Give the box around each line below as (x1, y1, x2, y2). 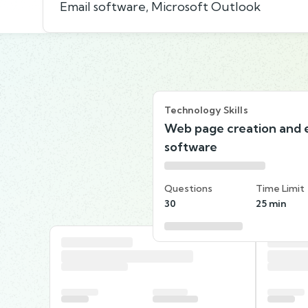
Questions (164, 181, 212, 195)
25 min (256, 197, 286, 210)
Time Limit (256, 181, 305, 195)
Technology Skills (164, 103, 248, 116)
